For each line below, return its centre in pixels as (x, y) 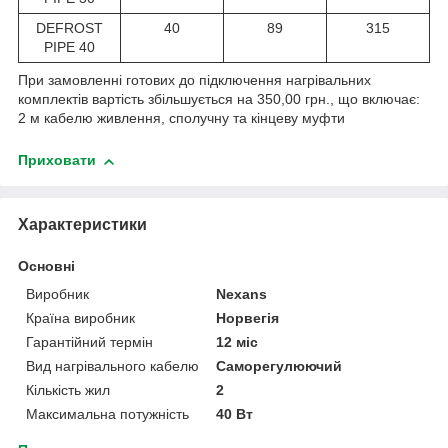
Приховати (57, 160)
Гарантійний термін (89, 342)
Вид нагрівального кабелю (112, 366)
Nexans (242, 294)
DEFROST (69, 28)
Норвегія (248, 318)
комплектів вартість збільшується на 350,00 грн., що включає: (219, 99)
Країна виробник (80, 318)
